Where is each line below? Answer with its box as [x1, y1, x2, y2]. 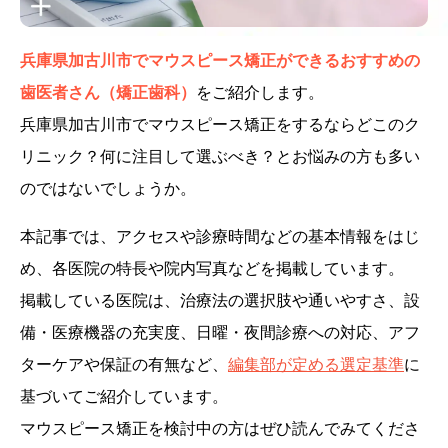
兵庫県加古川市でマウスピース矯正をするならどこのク [20, 112, 420, 135]
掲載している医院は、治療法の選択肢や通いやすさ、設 [20, 288, 420, 311]
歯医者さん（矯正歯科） [20, 80, 196, 103]
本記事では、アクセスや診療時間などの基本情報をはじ [20, 224, 420, 247]
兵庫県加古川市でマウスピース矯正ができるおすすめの [20, 48, 420, 71]
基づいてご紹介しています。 [20, 384, 228, 407]
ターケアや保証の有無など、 [20, 352, 228, 375]
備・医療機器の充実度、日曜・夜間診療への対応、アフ [20, 320, 420, 343]
